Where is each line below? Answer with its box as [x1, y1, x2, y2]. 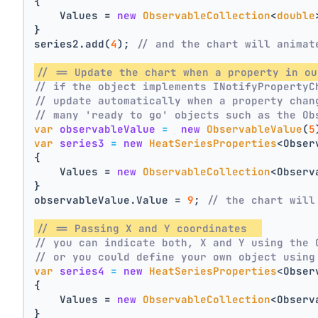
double [277, 9, 316, 23]
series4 [60, 264, 105, 278]
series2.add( [34, 37, 111, 51]
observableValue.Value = [34, 193, 188, 207]
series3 [60, 136, 105, 150]
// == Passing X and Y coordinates [36, 221, 261, 236]
